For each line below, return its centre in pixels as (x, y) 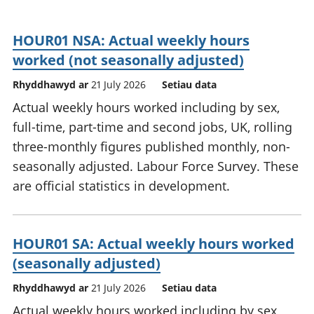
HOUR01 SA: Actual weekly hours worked (153, 244)
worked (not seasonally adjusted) (128, 60)
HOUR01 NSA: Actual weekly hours (131, 41)
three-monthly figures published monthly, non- (151, 147)
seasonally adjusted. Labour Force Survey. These (156, 166)
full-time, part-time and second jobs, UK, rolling (152, 127)
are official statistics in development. (121, 186)
